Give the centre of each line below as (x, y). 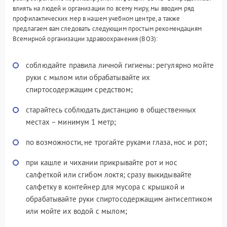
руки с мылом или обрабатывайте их (88, 77)
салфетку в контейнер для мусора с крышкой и (105, 187)
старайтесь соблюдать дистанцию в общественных (111, 110)
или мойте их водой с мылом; (77, 211)
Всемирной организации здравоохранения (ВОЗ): (85, 39)
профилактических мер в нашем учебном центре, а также (97, 18)
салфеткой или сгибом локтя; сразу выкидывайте (109, 175)
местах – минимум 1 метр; (71, 122)
